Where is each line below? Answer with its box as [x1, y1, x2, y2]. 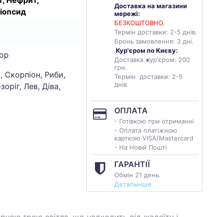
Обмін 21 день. [114, 171, 161, 179]
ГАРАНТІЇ [114, 159, 150, 169]
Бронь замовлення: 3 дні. [114, 37, 194, 45]
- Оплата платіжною [114, 126, 177, 134]
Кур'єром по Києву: [116, 46, 178, 54]
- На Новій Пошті [114, 143, 167, 151]
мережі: [114, 10, 140, 17]
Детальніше [114, 180, 152, 188]
